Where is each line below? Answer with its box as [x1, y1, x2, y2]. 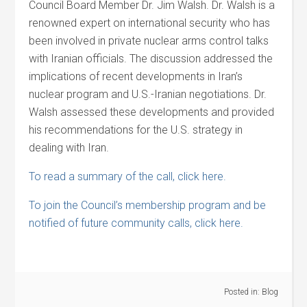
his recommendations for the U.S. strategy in [29, 123, 243, 136]
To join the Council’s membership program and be [29, 199, 267, 212]
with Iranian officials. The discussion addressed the [29, 52, 273, 65]
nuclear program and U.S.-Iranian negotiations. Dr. [29, 88, 267, 101]
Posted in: [223, 287, 262, 297]
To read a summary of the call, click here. [29, 170, 227, 183]
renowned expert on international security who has [29, 16, 271, 29]
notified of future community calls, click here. [29, 217, 244, 230]
